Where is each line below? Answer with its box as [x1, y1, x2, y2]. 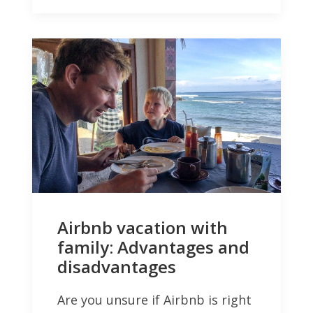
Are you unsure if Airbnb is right [57, 291, 252, 308]
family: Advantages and [57, 235, 249, 259]
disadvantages [57, 254, 176, 278]
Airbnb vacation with [57, 215, 228, 239]
